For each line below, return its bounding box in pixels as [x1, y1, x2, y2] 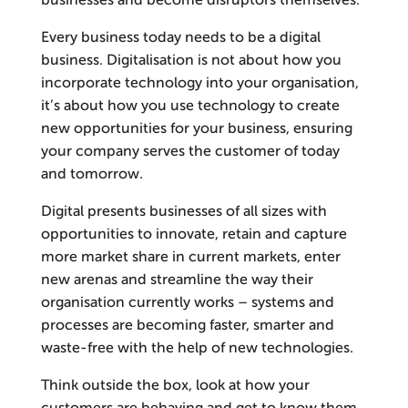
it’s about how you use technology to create [40, 97, 340, 115]
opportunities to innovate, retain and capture [40, 226, 347, 243]
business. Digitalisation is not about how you [40, 52, 342, 69]
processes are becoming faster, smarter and [40, 317, 334, 334]
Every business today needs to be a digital [40, 29, 321, 46]
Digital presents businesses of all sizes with [40, 203, 327, 220]
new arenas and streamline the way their [40, 271, 313, 289]
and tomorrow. [40, 166, 143, 183]
